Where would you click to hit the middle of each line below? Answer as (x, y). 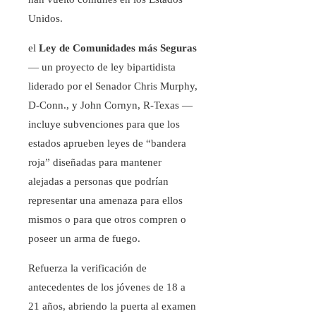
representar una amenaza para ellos (105, 201)
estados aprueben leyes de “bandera (107, 144)
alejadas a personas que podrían (98, 182)
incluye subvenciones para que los (104, 124)
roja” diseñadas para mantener (95, 163)
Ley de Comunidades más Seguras (118, 48)
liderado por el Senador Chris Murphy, (113, 86)
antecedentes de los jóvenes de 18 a (107, 287)
